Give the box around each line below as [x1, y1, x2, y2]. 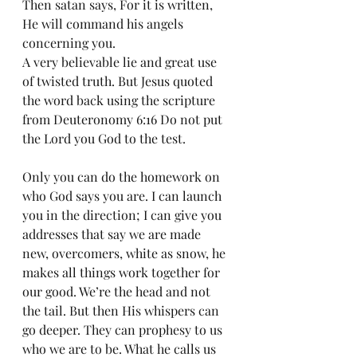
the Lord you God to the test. [22, 130, 189, 147]
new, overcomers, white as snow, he [22, 245, 229, 261]
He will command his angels [22, 15, 186, 32]
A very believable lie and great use [22, 53, 220, 70]
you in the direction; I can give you [22, 206, 225, 223]
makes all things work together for [22, 264, 223, 280]
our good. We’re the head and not [22, 283, 214, 300]
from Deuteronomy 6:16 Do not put [22, 111, 226, 127]
